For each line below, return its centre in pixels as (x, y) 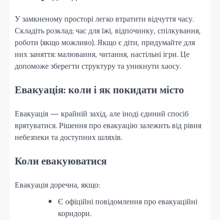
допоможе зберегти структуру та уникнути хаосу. (98, 66)
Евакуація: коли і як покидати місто (99, 90)
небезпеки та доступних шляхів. (69, 137)
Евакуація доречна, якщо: (57, 184)
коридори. (75, 213)
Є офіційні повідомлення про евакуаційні (128, 201)
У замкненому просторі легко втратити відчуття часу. (104, 19)
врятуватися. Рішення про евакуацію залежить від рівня (108, 125)
